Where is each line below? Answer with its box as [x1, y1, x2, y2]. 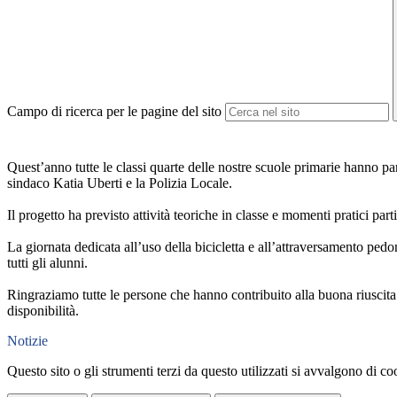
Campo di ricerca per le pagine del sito [7, 104, 222, 120]
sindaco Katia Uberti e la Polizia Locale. [7, 175, 232, 191]
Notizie [7, 333, 48, 349]
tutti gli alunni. [7, 255, 88, 271]
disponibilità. [7, 303, 79, 319]
